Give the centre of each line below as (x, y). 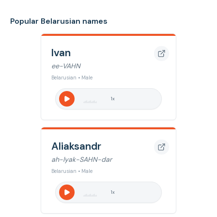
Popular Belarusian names (59, 21)
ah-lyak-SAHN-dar (82, 159)
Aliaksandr (76, 146)
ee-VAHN (66, 66)
